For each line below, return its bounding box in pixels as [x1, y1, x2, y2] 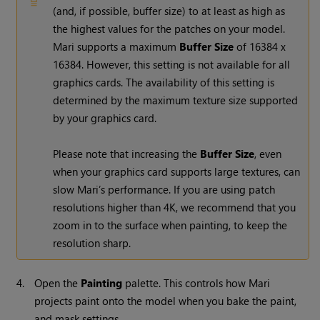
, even [254, 146, 282, 161]
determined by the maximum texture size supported [53, 92, 299, 107]
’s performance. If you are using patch [99, 181, 276, 196]
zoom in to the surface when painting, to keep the [53, 217, 288, 232]
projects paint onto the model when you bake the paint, [34, 293, 297, 308]
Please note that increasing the [53, 146, 201, 161]
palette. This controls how [122, 275, 249, 290]
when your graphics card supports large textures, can [53, 164, 301, 179]
